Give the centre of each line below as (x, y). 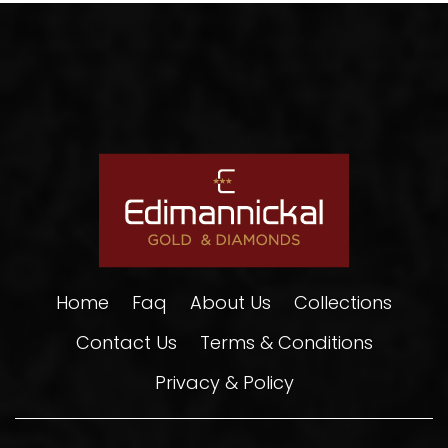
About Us (230, 302)
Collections (343, 302)
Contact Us (126, 342)
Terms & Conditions (286, 342)
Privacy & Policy (224, 382)
